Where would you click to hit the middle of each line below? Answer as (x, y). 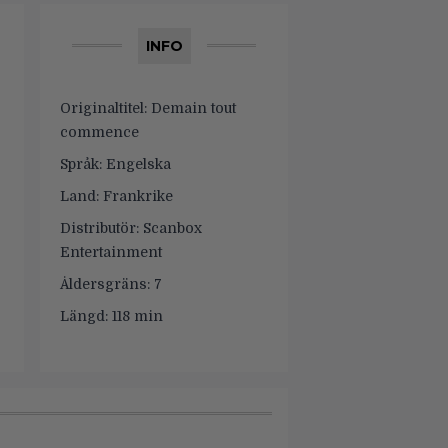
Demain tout (191, 108)
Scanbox (170, 228)
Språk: (81, 164)
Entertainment (111, 252)
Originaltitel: (103, 108)
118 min (135, 316)
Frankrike (136, 196)
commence (99, 132)
